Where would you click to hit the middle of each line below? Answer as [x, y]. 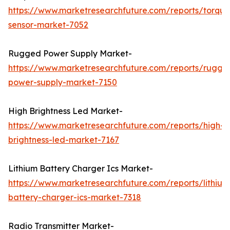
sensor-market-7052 [48, 25]
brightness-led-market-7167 [64, 140]
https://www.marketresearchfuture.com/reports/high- [116, 126]
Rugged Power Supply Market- [70, 54]
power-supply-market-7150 [63, 82]
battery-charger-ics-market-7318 [75, 197]
